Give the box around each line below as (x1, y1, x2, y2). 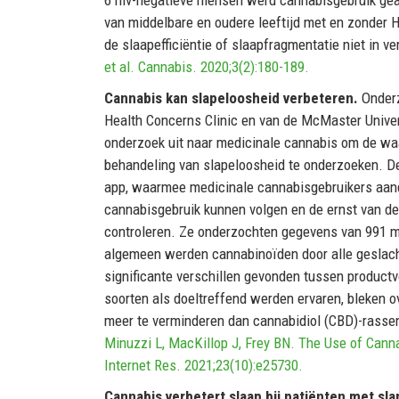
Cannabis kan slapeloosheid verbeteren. (104, 88, 362, 107)
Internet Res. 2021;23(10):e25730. (104, 355, 303, 374)
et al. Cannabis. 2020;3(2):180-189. (104, 57, 309, 76)
